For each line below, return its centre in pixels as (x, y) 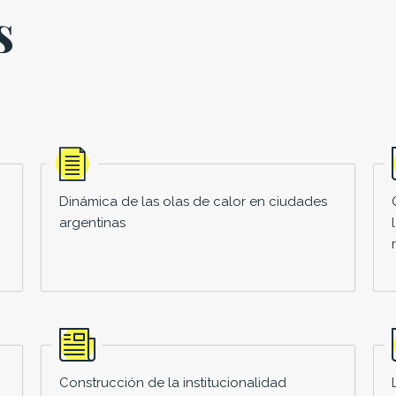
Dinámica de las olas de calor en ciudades (193, 201)
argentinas (92, 222)
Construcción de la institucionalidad (172, 382)
